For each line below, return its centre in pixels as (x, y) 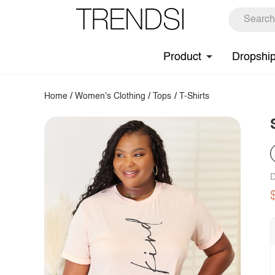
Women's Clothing (110, 96)
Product (182, 57)
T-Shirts (194, 96)
